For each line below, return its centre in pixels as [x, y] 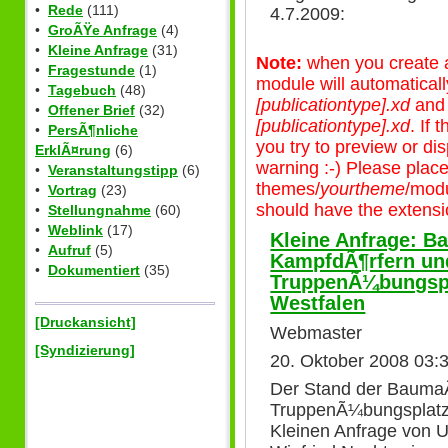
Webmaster [316, 332]
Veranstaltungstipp [113, 170]
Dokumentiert [94, 270]
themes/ [288, 189]
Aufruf [69, 250]
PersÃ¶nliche [93, 130]
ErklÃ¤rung [73, 150]
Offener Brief [91, 110]
